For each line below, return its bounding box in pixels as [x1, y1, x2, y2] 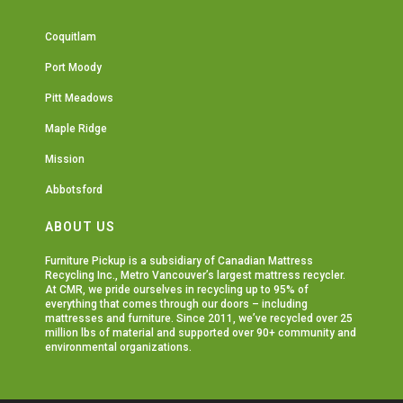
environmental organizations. [45, 341, 192, 354]
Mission [45, 153, 85, 166]
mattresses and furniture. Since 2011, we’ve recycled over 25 [45, 312, 353, 325]
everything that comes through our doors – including [45, 298, 308, 310]
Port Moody [45, 61, 102, 74]
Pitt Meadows [45, 92, 113, 104]
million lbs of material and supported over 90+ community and [45, 327, 356, 339]
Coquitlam [45, 31, 96, 43]
